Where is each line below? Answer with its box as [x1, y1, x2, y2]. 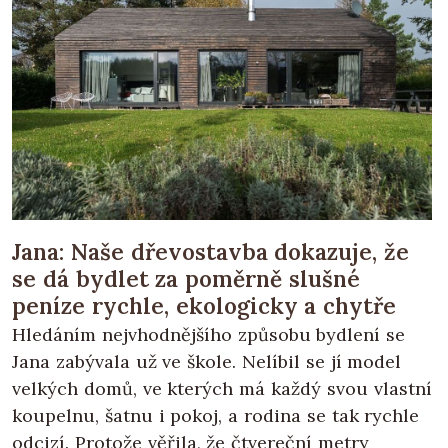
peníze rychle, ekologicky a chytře [12, 290, 397, 320]
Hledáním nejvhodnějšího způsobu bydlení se [12, 322, 406, 346]
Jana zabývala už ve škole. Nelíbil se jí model [12, 349, 402, 373]
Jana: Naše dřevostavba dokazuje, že [12, 236, 410, 266]
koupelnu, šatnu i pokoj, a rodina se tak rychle [12, 403, 420, 427]
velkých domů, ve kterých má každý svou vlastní [12, 376, 432, 400]
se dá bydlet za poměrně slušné [12, 263, 360, 293]
